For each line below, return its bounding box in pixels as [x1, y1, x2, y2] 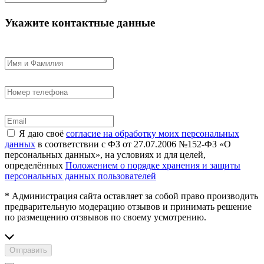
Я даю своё [19, 128, 66, 138]
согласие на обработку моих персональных [66, 128, 239, 138]
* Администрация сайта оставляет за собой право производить [5, 190, 258, 201]
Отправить [9, 245, 47, 255]
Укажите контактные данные [5, 16, 155, 29]
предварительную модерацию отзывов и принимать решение [5, 201, 252, 212]
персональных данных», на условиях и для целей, [5, 149, 206, 160]
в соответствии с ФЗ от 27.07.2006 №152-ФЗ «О [35, 138, 231, 149]
